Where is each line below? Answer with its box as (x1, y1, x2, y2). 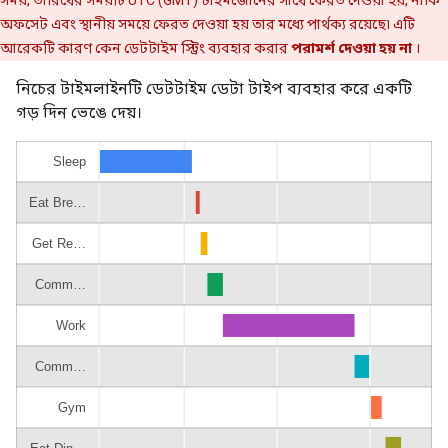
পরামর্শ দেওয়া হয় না (291, 40, 412, 56)
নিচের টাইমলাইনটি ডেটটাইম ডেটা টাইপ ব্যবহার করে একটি (16, 79, 412, 98)
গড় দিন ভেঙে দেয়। (16, 103, 142, 122)
